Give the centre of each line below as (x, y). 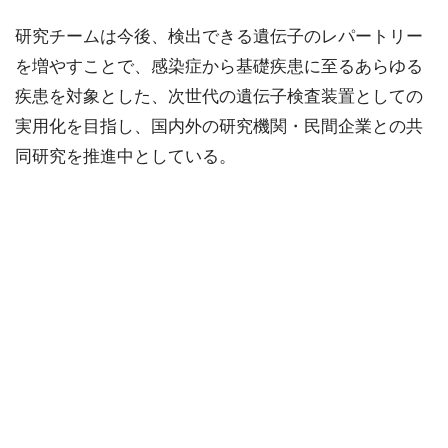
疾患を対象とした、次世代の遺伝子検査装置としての (219, 96)
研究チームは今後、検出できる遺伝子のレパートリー (219, 36)
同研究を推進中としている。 (125, 156)
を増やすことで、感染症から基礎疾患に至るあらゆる (219, 66)
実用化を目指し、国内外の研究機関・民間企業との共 (219, 126)
